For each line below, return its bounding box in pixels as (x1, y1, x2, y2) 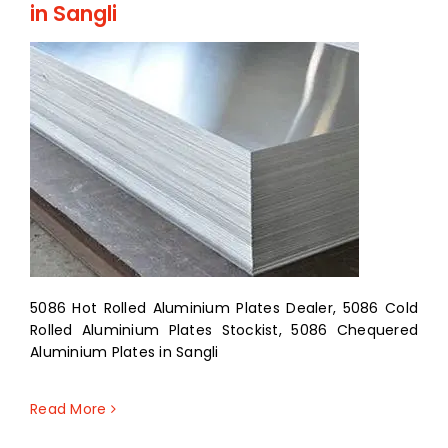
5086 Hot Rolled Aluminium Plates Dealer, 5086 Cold (30, 297, 418, 318)
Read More (30, 398, 107, 419)
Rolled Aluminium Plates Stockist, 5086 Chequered (30, 319, 418, 340)
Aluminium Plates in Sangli (30, 341, 219, 362)
